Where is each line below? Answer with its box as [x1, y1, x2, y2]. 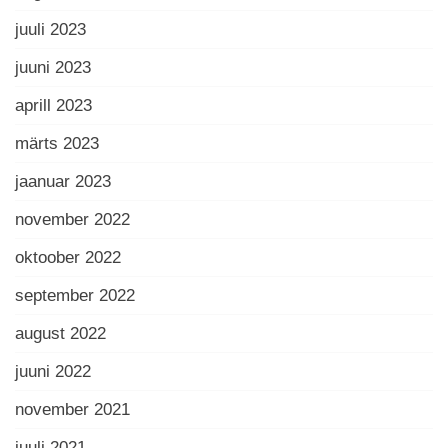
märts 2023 [15, 134, 99, 153]
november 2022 [15, 210, 130, 229]
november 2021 [15, 400, 130, 419]
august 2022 [15, 324, 106, 343]
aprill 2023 [15, 96, 92, 115]
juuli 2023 [15, 20, 86, 39]
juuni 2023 [15, 58, 91, 77]
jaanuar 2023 [15, 172, 111, 191]
